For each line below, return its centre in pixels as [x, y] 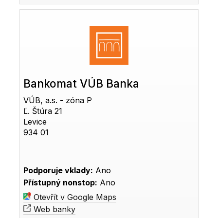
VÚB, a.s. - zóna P [58, 100]
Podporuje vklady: [58, 170]
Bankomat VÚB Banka [82, 83]
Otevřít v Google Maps [74, 197]
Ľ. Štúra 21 [43, 111]
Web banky [54, 209]
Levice [35, 121]
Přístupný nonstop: [61, 182]
